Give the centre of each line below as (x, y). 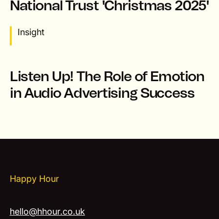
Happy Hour (34, 178)
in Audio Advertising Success (102, 93)
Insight (31, 32)
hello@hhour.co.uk (47, 212)
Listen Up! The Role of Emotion (107, 77)
